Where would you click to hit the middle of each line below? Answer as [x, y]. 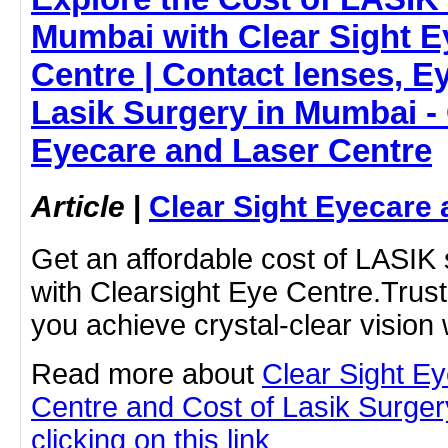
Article [78, 206]
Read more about [146, 374]
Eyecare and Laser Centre [231, 150]
